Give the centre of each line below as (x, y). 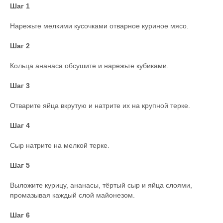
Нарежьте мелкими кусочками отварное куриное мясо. (99, 26)
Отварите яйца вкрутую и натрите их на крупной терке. (100, 106)
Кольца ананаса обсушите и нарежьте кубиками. (89, 66)
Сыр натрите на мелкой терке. (60, 145)
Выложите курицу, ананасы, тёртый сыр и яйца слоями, (101, 185)
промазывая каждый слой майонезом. (72, 195)
